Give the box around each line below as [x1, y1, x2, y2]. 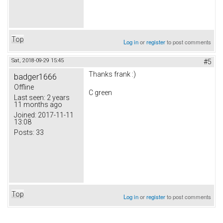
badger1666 [14, 71, 57, 82]
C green [89, 89, 112, 97]
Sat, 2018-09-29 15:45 [11, 57, 64, 64]
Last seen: [14, 93, 45, 102]
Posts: [14, 128, 34, 136]
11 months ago [14, 100, 62, 109]
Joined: [14, 111, 36, 119]
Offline [14, 83, 34, 91]
